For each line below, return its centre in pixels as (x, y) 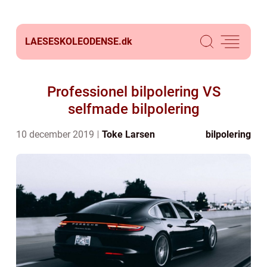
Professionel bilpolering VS (133, 92)
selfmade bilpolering (133, 109)
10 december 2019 (56, 134)
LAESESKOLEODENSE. (73, 41)
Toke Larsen (128, 134)
